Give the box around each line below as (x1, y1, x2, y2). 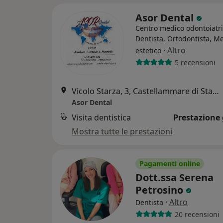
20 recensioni (174, 209, 220, 219)
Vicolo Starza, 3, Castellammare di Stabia (213, 86, 219, 97)
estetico (135, 46, 161, 55)
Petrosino (135, 183, 186, 197)
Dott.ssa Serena (135, 171, 214, 184)
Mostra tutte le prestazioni (72, 126, 172, 137)
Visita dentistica (72, 112, 131, 123)
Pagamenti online (139, 159, 200, 168)
